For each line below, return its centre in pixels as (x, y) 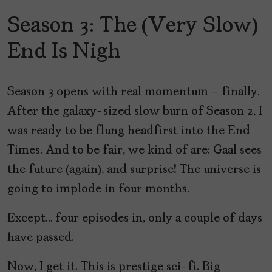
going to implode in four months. (98, 189)
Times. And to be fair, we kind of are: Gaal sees (134, 150)
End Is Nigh (64, 52)
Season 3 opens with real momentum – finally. (134, 92)
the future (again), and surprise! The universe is (134, 170)
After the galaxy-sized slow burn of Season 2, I (135, 111)
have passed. (41, 238)
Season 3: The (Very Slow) (133, 26)
